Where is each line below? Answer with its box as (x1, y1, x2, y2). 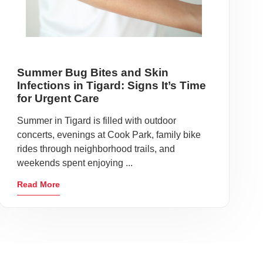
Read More (16, 180, 60, 189)
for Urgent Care (16, 92, 99, 104)
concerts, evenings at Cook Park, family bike (16, 130, 201, 140)
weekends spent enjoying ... (16, 158, 133, 168)
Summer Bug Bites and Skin (16, 66, 168, 79)
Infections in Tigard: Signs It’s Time (16, 79, 206, 92)
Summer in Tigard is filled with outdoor (16, 116, 176, 126)
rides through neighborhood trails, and (16, 144, 175, 154)
